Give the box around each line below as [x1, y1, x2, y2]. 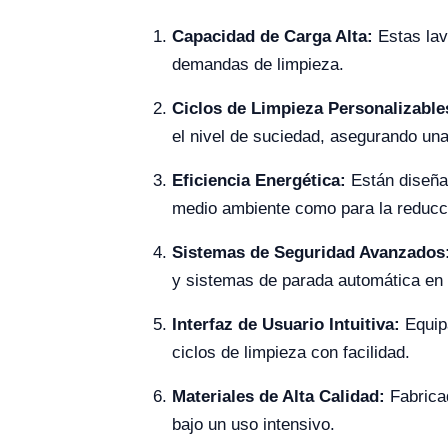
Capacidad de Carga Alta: [172, 26, 373, 46]
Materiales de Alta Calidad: [172, 386, 385, 406]
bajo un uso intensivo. [172, 414, 335, 434]
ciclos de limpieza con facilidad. [172, 342, 410, 362]
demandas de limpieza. [172, 54, 344, 74]
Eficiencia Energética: [172, 170, 351, 190]
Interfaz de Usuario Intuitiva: [172, 314, 405, 334]
